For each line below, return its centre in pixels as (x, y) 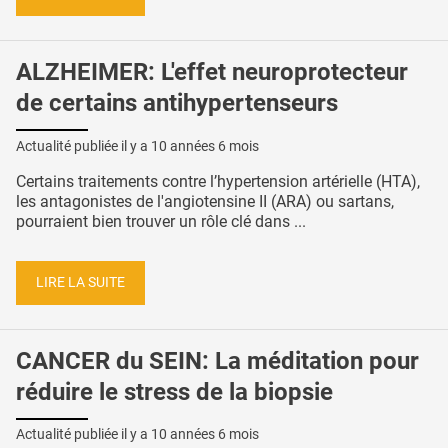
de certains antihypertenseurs (177, 103)
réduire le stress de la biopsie (174, 391)
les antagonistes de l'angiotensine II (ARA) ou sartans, (205, 202)
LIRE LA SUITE (80, 282)
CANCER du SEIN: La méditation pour (217, 360)
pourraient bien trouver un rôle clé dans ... (161, 222)
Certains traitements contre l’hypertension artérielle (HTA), (218, 182)
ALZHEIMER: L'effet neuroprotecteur (212, 72)
